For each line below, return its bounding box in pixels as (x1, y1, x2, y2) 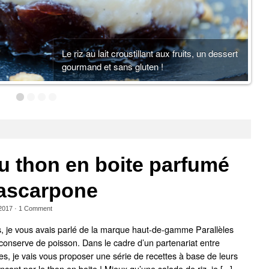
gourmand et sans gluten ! (62, 60, 164, 73)
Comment (22, 205, 52, 213)
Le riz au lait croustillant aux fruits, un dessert (62, 47, 238, 60)
